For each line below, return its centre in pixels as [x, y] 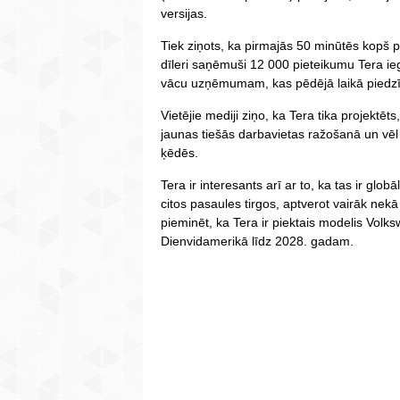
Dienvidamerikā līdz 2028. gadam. [257, 242]
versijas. [184, 14]
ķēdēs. [179, 153]
